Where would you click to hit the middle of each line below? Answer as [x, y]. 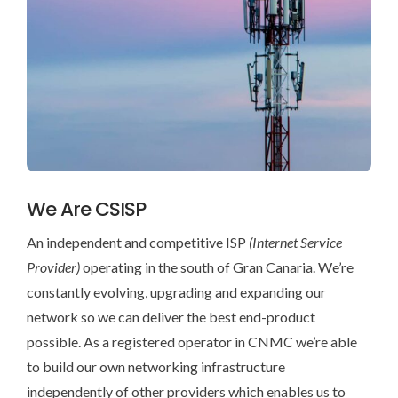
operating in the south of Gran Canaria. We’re [216, 267]
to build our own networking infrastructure [155, 367]
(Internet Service [295, 243]
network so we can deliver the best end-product [171, 317]
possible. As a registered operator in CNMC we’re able [191, 342]
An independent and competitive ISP [137, 243]
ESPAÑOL [272, 72]
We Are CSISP [86, 210]
